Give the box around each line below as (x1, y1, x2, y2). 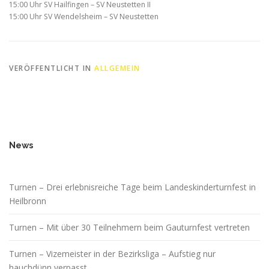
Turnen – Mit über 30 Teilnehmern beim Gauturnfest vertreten (9, 222, 250, 234)
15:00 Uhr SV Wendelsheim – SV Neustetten (9, 11, 159, 22)
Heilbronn (9, 195, 46, 207)
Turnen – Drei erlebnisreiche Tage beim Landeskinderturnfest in (9, 181, 256, 193)
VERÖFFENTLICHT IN (9, 63, 94, 74)
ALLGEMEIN (94, 63, 141, 74)
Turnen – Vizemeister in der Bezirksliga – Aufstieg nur (9, 248, 216, 260)
